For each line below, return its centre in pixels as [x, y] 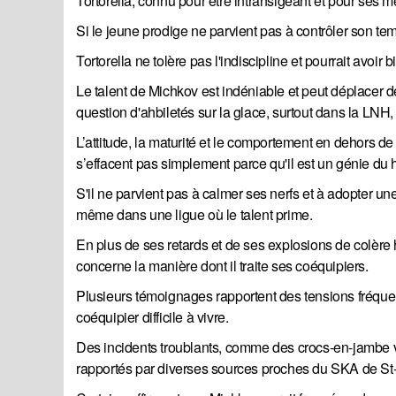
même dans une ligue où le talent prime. [194, 215]
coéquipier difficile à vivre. [152, 317]
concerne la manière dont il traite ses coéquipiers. [222, 266]
